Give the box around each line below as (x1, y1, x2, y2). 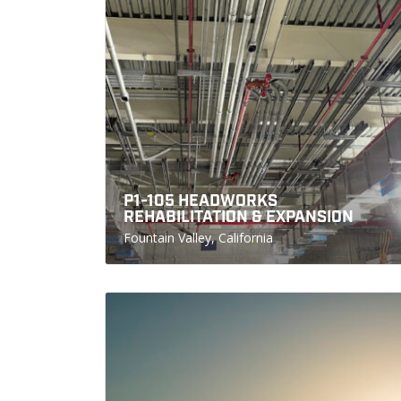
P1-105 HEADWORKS (124, 191, 277, 211)
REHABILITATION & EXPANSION (124, 207, 354, 227)
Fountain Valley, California (124, 229, 273, 246)
